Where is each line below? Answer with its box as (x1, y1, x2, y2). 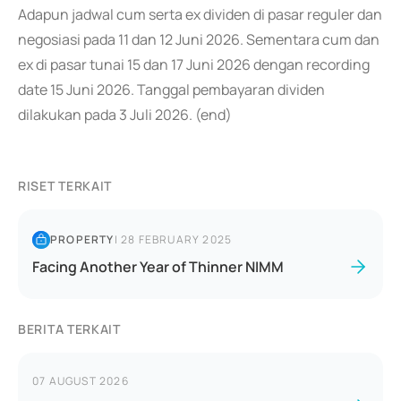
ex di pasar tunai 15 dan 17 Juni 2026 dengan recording (18, 55, 370, 74)
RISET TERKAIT (18, 177, 113, 194)
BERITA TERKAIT (18, 320, 121, 337)
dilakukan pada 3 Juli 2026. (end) (18, 105, 232, 124)
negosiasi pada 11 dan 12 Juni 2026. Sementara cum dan (18, 30, 380, 49)
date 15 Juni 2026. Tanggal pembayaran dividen (18, 80, 325, 99)
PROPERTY (50, 232, 115, 247)
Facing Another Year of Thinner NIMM (32, 257, 284, 277)
